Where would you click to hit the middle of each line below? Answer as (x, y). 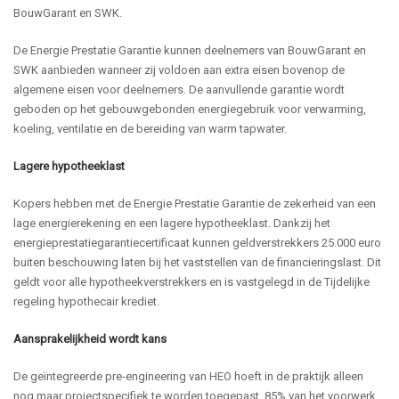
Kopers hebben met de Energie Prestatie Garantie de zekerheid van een (195, 203)
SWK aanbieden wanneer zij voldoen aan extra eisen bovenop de (179, 69)
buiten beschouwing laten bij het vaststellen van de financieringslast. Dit (197, 262)
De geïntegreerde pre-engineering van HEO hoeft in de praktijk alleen (188, 376)
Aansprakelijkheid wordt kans (90, 338)
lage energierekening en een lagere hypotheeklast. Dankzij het (172, 223)
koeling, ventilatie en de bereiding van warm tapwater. (150, 128)
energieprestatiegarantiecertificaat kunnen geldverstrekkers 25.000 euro (197, 242)
